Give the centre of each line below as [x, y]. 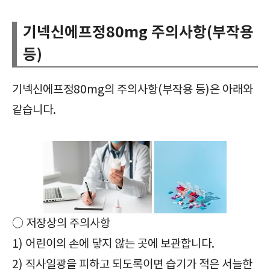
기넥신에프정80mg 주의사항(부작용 [138, 32]
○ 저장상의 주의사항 [61, 223]
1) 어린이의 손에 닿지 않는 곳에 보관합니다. [113, 244]
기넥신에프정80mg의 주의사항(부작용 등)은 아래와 [133, 89]
